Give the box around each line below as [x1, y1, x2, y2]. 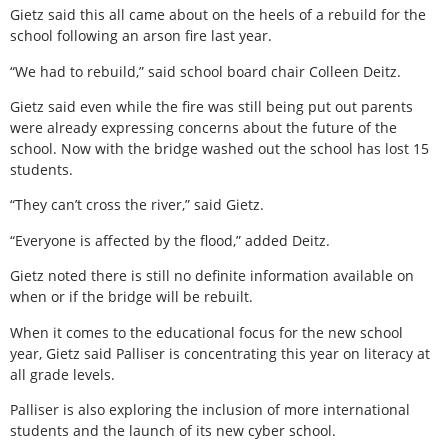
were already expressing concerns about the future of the [10, 118, 397, 137]
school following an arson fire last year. [10, 26, 272, 46]
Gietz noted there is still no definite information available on [10, 266, 414, 286]
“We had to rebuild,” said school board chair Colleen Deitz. [10, 61, 401, 81]
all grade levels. [10, 364, 115, 384]
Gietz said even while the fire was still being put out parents [10, 97, 413, 116]
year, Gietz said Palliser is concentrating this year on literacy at [10, 343, 430, 363]
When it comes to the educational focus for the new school [10, 322, 403, 342]
